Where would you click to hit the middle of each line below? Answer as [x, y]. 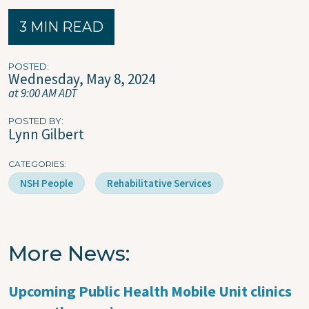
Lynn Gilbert [46, 134]
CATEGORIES [36, 163]
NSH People [47, 183]
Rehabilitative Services [159, 183]
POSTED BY [35, 120]
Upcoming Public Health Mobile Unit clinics [150, 291]
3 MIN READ [61, 27]
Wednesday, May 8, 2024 [82, 79]
